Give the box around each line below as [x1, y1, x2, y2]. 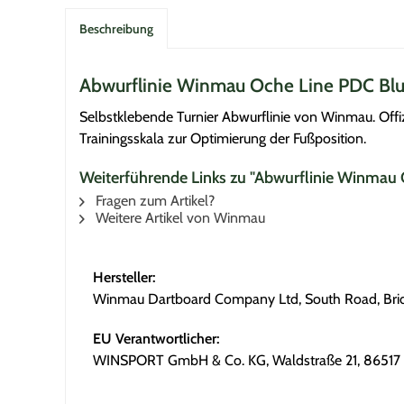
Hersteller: [93, 269, 155, 286]
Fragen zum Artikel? [92, 192, 215, 209]
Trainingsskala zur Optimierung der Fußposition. [79, 130, 366, 147]
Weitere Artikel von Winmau [92, 209, 265, 226]
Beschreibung [79, 21, 153, 37]
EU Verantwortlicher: [93, 330, 219, 347]
